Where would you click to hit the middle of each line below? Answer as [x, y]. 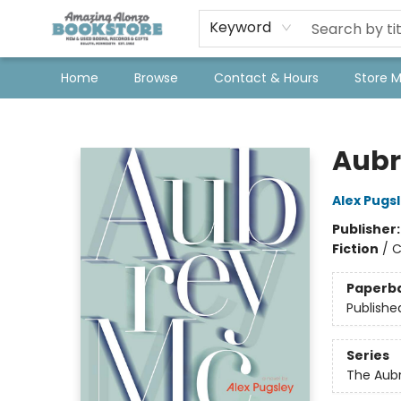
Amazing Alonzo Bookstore [96, 115]
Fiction [355, 249]
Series [367, 356]
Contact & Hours [266, 78]
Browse [156, 78]
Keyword [240, 27]
